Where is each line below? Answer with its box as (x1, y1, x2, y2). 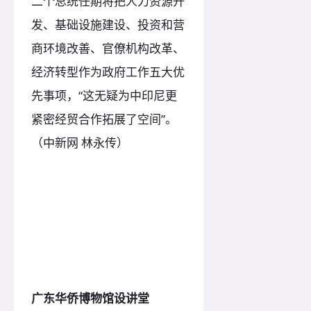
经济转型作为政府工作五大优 (31, 63, 185, 80)
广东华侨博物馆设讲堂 (31, 289, 149, 306)
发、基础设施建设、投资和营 (31, 16, 185, 33)
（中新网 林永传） (31, 134, 128, 151)
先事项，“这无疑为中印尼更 (31, 87, 177, 103)
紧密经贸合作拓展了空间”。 (31, 110, 177, 127)
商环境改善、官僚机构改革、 (31, 40, 185, 56)
